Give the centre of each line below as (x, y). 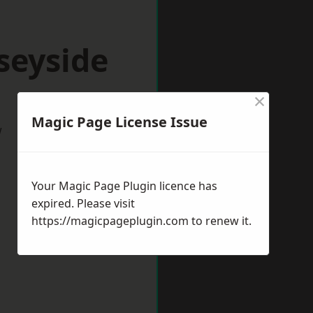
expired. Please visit (83, 203)
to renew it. (220, 221)
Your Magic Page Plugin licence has (124, 186)
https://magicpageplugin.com (110, 221)
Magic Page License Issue (119, 122)
